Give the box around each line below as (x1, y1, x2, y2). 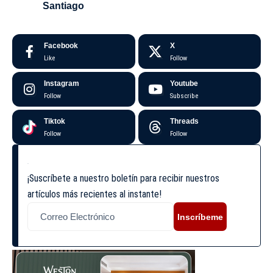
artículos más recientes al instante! (27, 188, 161, 200)
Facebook (44, 41, 78, 51)
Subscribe (169, 92, 198, 101)
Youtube (169, 79, 198, 88)
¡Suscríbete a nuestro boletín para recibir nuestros (27, 172, 219, 185)
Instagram (44, 79, 79, 88)
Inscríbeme (177, 211, 223, 222)
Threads (169, 117, 199, 126)
